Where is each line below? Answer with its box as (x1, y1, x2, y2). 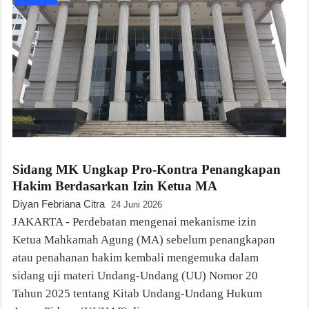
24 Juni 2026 (111, 199, 162, 210)
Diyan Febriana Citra (12, 197, 105, 210)
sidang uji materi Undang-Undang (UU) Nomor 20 (12, 268, 258, 282)
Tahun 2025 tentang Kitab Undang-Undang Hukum (12, 286, 262, 300)
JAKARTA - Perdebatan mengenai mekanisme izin (12, 215, 257, 228)
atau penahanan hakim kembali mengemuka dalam (12, 250, 259, 264)
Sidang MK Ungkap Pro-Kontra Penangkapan (12, 161, 281, 177)
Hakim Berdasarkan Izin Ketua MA (12, 178, 217, 193)
